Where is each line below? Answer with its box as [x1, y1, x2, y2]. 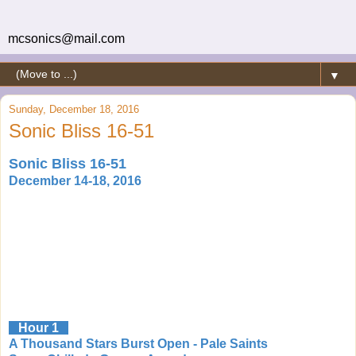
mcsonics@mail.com [8, 32, 125, 45]
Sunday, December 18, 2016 [9, 103, 139, 115]
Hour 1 [9, 320, 68, 335]
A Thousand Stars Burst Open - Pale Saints [9, 336, 268, 350]
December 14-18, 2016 [9, 173, 141, 188]
